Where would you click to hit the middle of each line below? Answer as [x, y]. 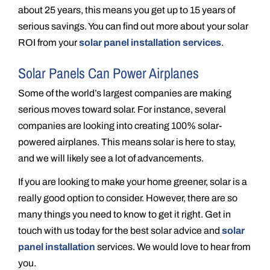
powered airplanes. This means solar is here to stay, [127, 142]
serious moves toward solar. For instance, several [122, 109]
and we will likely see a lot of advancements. [111, 158]
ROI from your [49, 42]
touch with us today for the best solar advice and [120, 230]
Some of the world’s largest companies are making [125, 93]
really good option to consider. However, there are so [128, 198]
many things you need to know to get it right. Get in [124, 214]
